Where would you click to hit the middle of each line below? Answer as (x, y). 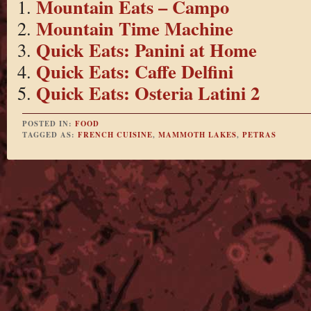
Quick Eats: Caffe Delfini (134, 71)
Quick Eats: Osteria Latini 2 (148, 92)
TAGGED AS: (50, 135)
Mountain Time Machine (134, 28)
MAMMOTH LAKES (197, 135)
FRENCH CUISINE (115, 135)
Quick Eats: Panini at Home (146, 49)
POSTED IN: (48, 124)
